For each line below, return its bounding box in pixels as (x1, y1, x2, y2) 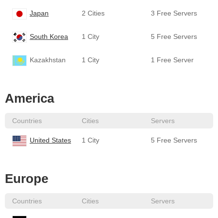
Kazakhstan (28, 56, 66, 64)
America (5, 91, 54, 106)
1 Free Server (151, 56, 194, 64)
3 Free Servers (151, 9, 198, 17)
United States (30, 136, 71, 144)
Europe (5, 171, 48, 186)
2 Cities (81, 9, 105, 17)
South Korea (30, 33, 68, 40)
